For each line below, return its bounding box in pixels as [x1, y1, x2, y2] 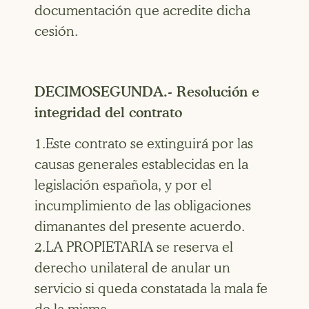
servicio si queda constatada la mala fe [34, 279, 268, 297]
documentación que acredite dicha [34, 1, 250, 19]
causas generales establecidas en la [34, 155, 248, 172]
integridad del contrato [34, 104, 182, 121]
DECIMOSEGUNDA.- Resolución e [34, 83, 259, 101]
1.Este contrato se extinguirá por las [34, 134, 253, 152]
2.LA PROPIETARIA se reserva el [34, 238, 233, 255]
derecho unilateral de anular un [34, 259, 230, 276]
